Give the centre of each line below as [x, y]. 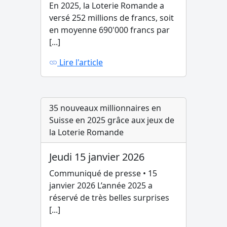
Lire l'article [80, 62]
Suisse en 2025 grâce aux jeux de [112, 120]
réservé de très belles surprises [109, 198]
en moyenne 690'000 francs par [109, 30]
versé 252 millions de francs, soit [111, 18]
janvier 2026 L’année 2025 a [101, 185]
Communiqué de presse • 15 [103, 173]
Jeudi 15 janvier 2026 [97, 157]
